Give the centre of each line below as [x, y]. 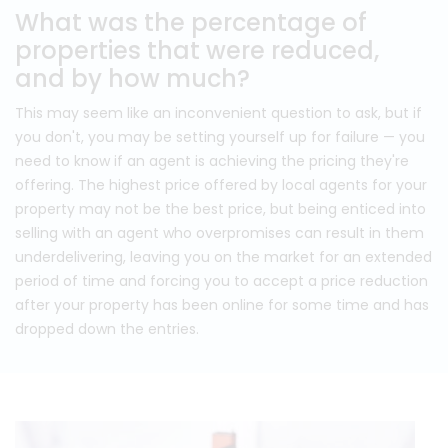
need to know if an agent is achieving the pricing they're [212, 161]
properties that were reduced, [197, 50]
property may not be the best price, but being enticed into [220, 209]
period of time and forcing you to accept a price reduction [221, 281]
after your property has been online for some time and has [222, 305]
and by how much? [132, 78]
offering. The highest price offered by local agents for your [221, 185]
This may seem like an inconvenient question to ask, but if [218, 113]
